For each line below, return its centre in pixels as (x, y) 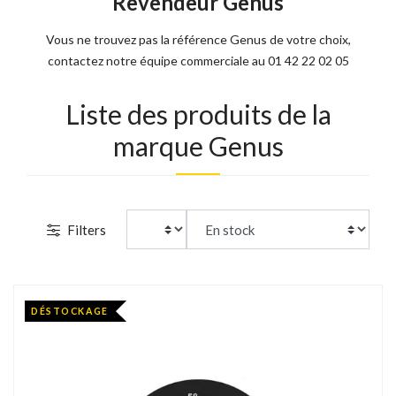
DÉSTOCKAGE (70, 311)
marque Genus (198, 146)
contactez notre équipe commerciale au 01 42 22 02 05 (198, 61)
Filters (87, 229)
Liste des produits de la (198, 114)
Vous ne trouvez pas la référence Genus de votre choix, (198, 40)
